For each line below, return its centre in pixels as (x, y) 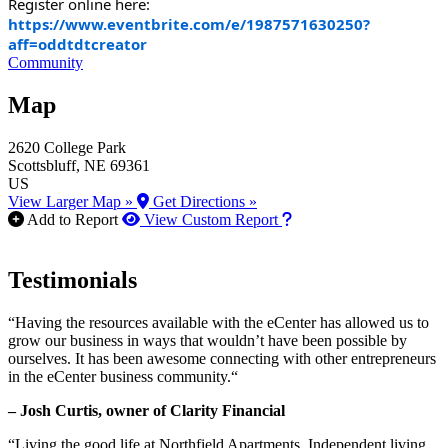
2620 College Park (67, 148)
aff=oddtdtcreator (77, 44)
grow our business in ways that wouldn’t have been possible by (207, 340)
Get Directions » (203, 202)
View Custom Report (211, 220)
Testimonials (72, 279)
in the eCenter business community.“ (123, 376)
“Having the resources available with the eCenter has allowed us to (218, 322)
